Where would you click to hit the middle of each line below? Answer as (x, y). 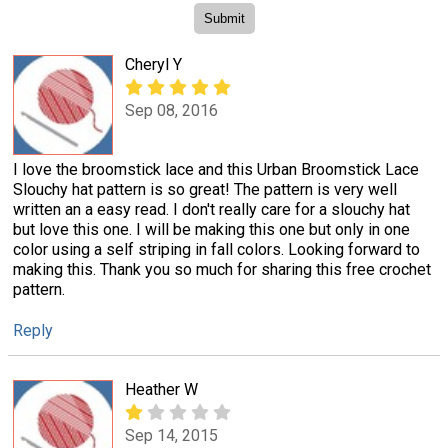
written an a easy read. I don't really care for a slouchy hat (211, 209)
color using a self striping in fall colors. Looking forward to (216, 249)
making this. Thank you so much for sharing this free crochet (222, 269)
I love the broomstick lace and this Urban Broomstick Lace (216, 169)
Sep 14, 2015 (171, 436)
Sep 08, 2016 (171, 111)
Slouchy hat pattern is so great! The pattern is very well (205, 189)
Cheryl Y (153, 64)
